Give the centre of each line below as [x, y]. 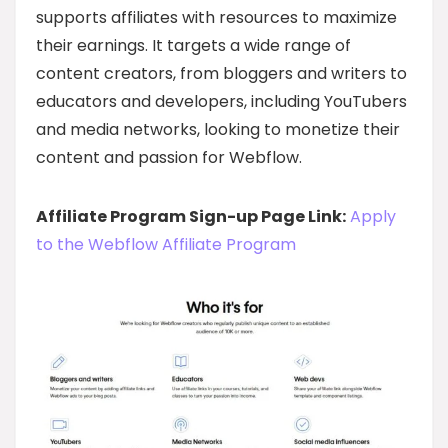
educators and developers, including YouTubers [221, 101]
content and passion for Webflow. [169, 157]
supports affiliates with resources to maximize [216, 17]
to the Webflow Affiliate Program [166, 244]
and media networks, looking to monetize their [218, 129]
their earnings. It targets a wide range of [193, 45]
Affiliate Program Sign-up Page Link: [191, 216]
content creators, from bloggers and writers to [221, 73]
